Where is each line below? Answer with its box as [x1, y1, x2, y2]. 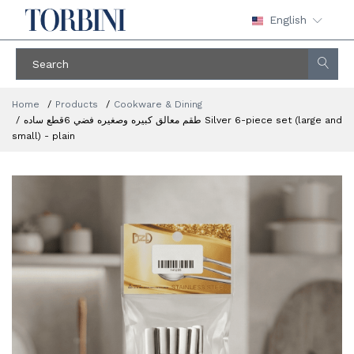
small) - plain [12, 130, 75, 141]
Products [55, 99, 98, 110]
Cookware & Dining [114, 99, 202, 110]
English [269, 13, 307, 26]
